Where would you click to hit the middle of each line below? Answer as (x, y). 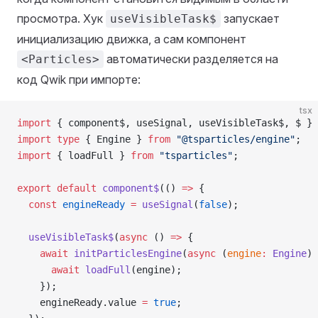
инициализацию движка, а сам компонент (132, 39)
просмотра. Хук (61, 18)
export (34, 188)
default (74, 188)
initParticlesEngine (125, 253)
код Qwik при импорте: (79, 79)
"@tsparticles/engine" (233, 139)
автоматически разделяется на (191, 59)
